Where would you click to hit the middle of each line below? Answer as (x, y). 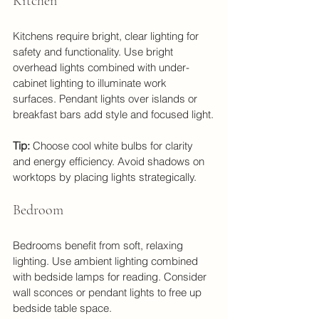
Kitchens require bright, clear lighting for (107, 36)
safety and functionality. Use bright (94, 51)
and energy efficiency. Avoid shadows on (110, 161)
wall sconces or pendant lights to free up (109, 292)
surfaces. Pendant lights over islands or (106, 98)
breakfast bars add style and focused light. (113, 114)
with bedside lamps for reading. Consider (111, 276)
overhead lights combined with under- (101, 67)
